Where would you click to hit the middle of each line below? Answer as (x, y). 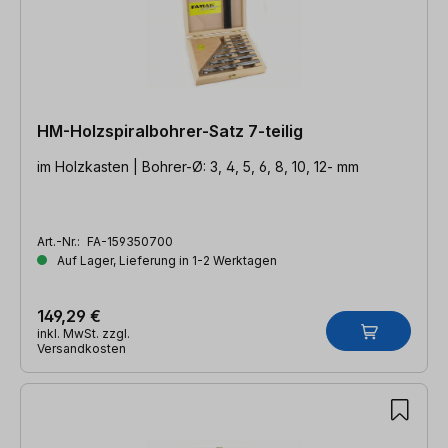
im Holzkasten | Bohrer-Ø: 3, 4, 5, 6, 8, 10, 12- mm (198, 166)
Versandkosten (81, 348)
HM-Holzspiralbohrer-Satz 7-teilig (170, 130)
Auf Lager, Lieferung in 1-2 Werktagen (165, 260)
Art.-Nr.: (60, 241)
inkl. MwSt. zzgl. (83, 333)
